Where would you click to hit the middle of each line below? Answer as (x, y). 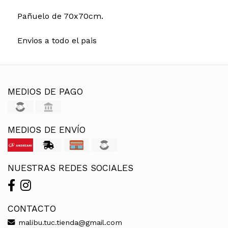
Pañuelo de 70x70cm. (60, 16)
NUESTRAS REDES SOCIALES (70, 168)
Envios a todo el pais (57, 40)
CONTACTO (32, 208)
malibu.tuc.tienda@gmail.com (69, 222)
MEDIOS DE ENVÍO (47, 130)
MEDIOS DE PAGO (45, 91)
